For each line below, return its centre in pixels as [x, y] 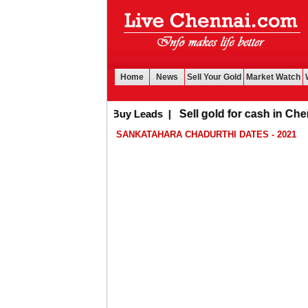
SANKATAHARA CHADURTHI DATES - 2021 [207, 134]
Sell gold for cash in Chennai [225, 114]
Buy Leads [108, 114]
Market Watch [273, 77]
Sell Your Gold [214, 77]
